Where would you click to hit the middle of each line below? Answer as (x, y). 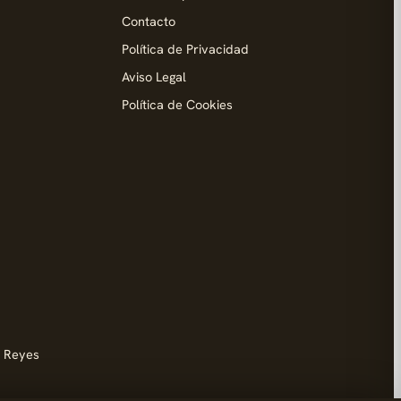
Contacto (149, 21)
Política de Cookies (177, 104)
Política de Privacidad (185, 49)
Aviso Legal (154, 77)
